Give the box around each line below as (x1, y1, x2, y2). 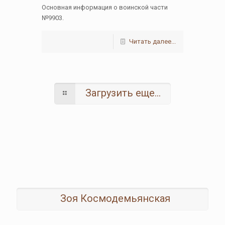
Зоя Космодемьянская (60, 192, 170, 204)
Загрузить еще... (85, 86, 161, 99)
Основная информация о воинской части (42, 3, 168, 11)
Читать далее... (129, 37, 176, 45)
